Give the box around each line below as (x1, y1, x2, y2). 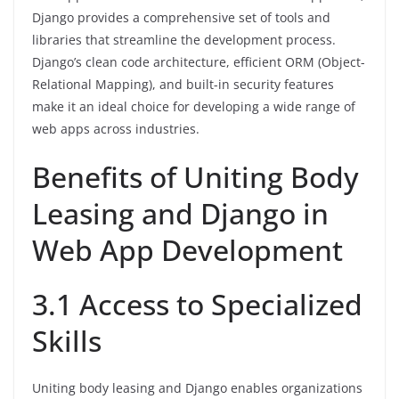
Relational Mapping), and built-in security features (32, 76, 334, 94)
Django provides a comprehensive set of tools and (32, 9, 330, 27)
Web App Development (32, 231, 343, 270)
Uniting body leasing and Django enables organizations (32, 379, 362, 397)
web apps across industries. (32, 120, 199, 138)
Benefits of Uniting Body (32, 158, 359, 197)
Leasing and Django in (32, 194, 329, 233)
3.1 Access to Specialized (32, 285, 362, 324)
